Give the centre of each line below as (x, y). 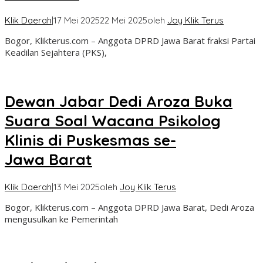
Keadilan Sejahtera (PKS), (56, 53)
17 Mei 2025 (77, 21)
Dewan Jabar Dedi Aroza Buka (119, 101)
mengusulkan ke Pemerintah (61, 219)
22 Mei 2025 (124, 21)
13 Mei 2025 (77, 187)
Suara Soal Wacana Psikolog (113, 120)
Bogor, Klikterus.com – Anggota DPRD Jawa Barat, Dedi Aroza (129, 208)
